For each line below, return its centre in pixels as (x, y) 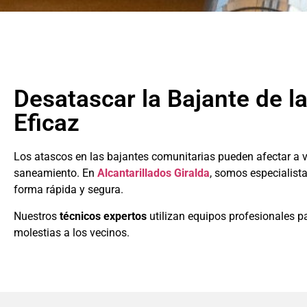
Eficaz (47, 123)
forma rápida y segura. (69, 190)
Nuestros (37, 216)
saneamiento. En (56, 173)
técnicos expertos (103, 216)
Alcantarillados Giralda (153, 173)
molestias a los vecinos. (72, 232)
